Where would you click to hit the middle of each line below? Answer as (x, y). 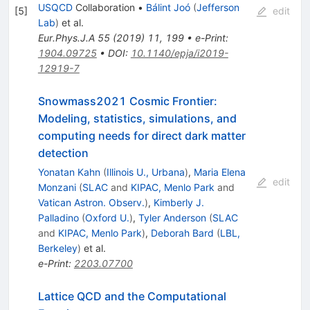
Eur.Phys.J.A (66, 38)
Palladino (58, 218)
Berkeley (57, 248)
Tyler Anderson (172, 218)
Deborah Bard (182, 233)
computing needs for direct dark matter (142, 136)
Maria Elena (219, 172)
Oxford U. (107, 218)
